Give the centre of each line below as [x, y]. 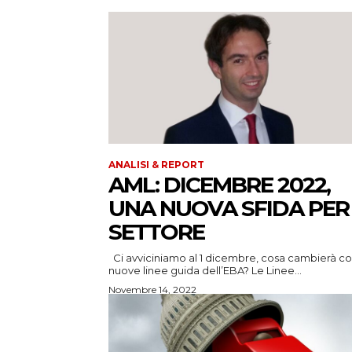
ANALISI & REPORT [156, 165]
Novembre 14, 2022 [152, 290]
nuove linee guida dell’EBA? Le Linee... [205, 271]
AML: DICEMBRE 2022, [219, 185]
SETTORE [156, 232]
